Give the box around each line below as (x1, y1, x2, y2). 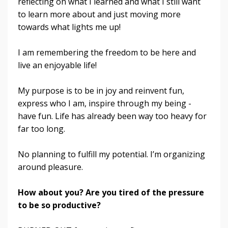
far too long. (18, 123, 67, 135)
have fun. (18, 110, 55, 122)
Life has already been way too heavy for (55, 110, 207, 122)
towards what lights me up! (18, 21, 121, 33)
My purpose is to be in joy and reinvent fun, (18, 85, 184, 97)
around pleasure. (18, 161, 83, 173)
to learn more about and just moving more (18, 9, 181, 20)
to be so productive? (18, 199, 101, 211)
